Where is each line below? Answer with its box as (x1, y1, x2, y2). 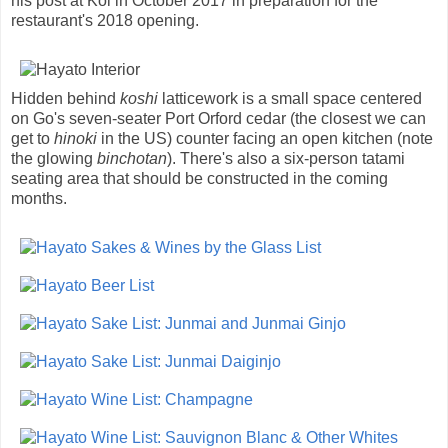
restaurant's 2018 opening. (11, 11, 199, 29)
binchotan (97, 149, 167, 167)
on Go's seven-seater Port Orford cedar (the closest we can (11, 109, 426, 127)
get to (11, 129, 54, 147)
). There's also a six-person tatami (167, 149, 405, 167)
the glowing (11, 149, 97, 167)
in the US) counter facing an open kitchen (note (97, 129, 433, 147)
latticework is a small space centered (158, 89, 422, 107)
